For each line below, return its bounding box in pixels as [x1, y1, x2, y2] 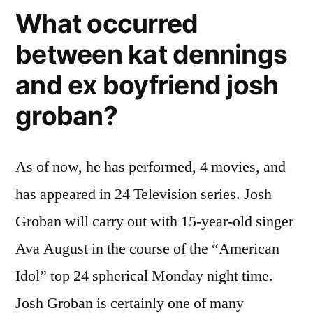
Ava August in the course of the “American [15, 238, 279, 259]
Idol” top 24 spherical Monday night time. [15, 265, 273, 286]
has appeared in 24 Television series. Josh [15, 184, 272, 204]
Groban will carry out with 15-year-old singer [15, 211, 293, 231]
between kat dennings [15, 38, 288, 70]
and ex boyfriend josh [15, 68, 279, 101]
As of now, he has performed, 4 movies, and [15, 156, 286, 177]
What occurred [15, 7, 198, 39]
